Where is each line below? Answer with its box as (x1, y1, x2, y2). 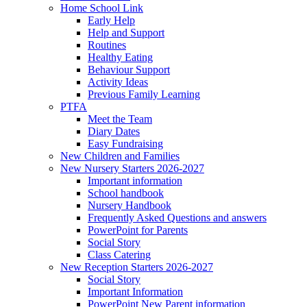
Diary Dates (88, 125, 140, 137)
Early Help (88, 14, 135, 26)
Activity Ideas (88, 75, 148, 88)
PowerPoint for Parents (88, 223, 188, 236)
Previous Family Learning (88, 88, 200, 100)
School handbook (88, 186, 164, 199)
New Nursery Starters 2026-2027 (60, 162, 204, 174)
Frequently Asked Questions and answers (88, 211, 267, 223)
